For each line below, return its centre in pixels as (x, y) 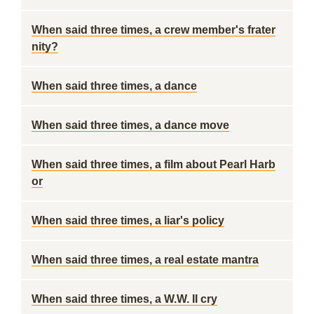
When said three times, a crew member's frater (153, 30)
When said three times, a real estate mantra (145, 260)
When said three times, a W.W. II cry (124, 299)
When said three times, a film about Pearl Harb (153, 164)
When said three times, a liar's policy (128, 220)
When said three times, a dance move (130, 125)
